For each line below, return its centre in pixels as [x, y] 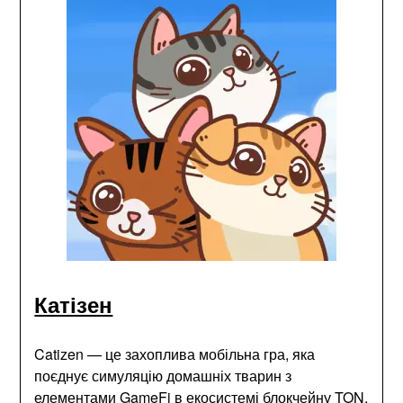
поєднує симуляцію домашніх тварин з [163, 376]
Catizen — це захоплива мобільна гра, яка [175, 354]
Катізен [74, 304]
